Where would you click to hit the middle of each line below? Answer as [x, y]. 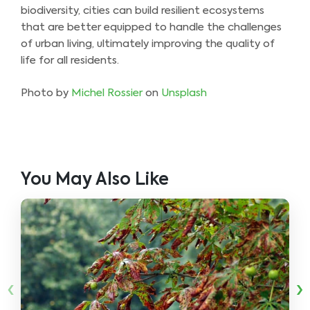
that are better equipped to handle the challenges [151, 28]
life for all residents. [70, 61]
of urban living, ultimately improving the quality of [148, 44]
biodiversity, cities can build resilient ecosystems [143, 11]
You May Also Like [95, 180]
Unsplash [184, 93]
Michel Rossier [107, 93]
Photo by [46, 93]
